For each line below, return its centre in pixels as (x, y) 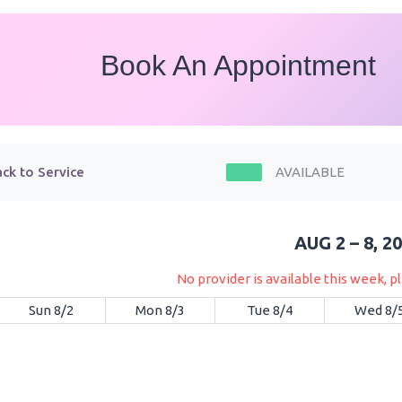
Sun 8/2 (51, 310)
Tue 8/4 (270, 310)
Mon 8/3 (160, 310)
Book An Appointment (238, 66)
